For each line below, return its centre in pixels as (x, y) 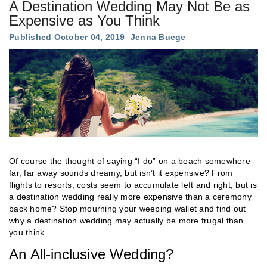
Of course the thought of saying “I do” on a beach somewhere (130, 161)
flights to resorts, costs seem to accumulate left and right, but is (133, 184)
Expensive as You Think (84, 20)
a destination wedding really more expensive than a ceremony (130, 196)
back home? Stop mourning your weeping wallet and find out (128, 208)
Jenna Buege (158, 37)
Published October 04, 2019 (67, 37)
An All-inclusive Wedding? (91, 254)
